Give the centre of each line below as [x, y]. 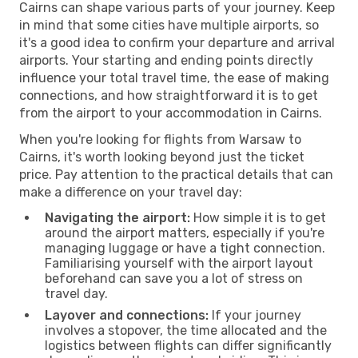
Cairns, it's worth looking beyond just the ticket [162, 157]
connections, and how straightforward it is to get [169, 95]
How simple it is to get [258, 217]
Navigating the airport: [117, 217]
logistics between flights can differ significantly [188, 345]
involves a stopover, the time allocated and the [186, 330]
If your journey [255, 315]
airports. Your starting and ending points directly [166, 60]
